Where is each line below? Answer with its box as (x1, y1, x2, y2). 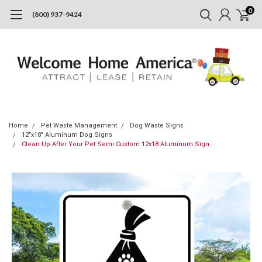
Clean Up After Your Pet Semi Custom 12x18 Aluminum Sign (22, 140, 209, 148)
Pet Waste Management (41, 121, 117, 129)
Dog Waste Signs (130, 121, 184, 129)
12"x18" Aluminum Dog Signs (22, 130, 112, 139)
